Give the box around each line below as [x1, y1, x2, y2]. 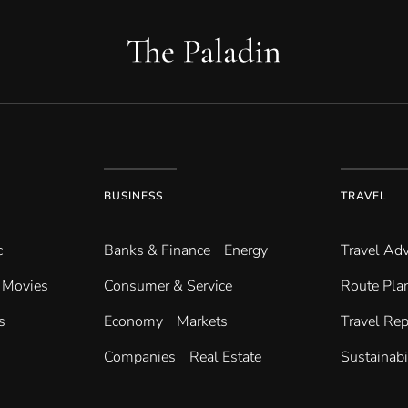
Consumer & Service [103, 276, 232, 297]
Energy [223, 240, 268, 261]
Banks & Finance [103, 240, 210, 261]
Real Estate [189, 347, 261, 368]
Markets [176, 311, 228, 332]
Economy [103, 311, 163, 332]
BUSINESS [103, 189, 163, 204]
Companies [103, 347, 176, 368]
